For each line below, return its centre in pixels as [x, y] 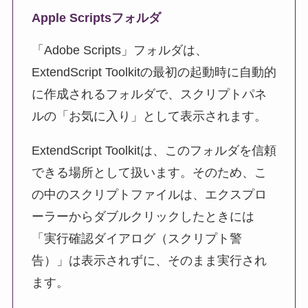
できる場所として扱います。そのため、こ [149, 173]
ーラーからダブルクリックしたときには [143, 217]
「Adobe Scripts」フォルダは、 [119, 51]
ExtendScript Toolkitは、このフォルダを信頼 [154, 151]
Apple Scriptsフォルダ [96, 18]
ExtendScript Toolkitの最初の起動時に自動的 [154, 73]
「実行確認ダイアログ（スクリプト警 [136, 239]
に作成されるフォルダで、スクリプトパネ [149, 95]
